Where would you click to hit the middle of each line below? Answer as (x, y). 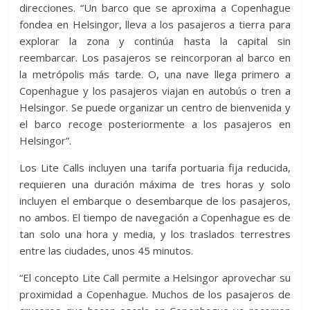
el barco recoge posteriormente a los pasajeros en (155, 124)
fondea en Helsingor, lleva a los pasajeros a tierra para (155, 24)
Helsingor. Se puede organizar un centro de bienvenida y (155, 107)
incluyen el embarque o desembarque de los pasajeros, (155, 201)
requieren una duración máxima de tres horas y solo (155, 184)
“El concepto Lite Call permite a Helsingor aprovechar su (155, 277)
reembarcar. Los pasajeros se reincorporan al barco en (155, 57)
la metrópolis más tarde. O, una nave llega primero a (155, 74)
